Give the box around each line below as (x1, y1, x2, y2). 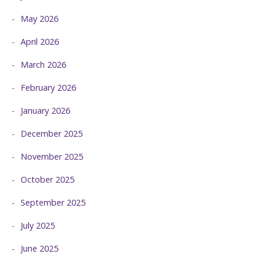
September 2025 (21, 197, 85, 209)
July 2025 (21, 220, 55, 232)
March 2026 (21, 59, 66, 71)
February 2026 (21, 82, 76, 94)
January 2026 (21, 105, 70, 117)
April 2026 (21, 36, 59, 48)
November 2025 (21, 151, 83, 163)
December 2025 (21, 128, 82, 140)
